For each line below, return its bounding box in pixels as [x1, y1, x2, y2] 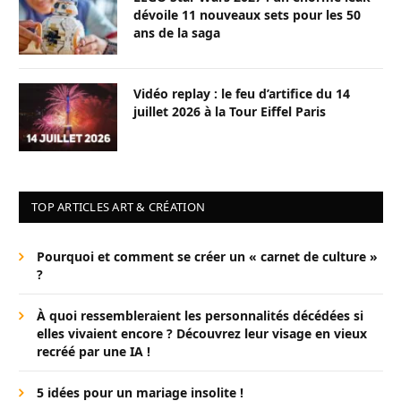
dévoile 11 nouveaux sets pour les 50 [133, 6, 361, 24]
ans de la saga [133, 24, 220, 42]
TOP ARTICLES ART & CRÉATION [31, 199, 206, 216]
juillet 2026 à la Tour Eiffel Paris [133, 103, 326, 121]
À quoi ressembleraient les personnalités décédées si [37, 307, 363, 325]
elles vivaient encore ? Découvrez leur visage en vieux [37, 325, 367, 343]
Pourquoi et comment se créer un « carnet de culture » [37, 248, 378, 266]
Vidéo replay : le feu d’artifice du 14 [133, 85, 350, 103]
